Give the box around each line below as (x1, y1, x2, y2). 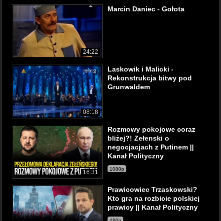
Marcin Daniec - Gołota (108, 5, 184, 13)
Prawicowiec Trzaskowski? (108, 185, 197, 193)
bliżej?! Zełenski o (108, 134, 169, 142)
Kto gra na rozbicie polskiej (108, 194, 200, 202)
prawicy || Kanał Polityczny (108, 203, 198, 211)
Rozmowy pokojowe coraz (108, 125, 195, 133)
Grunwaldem (108, 83, 150, 91)
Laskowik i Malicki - (108, 65, 174, 73)
